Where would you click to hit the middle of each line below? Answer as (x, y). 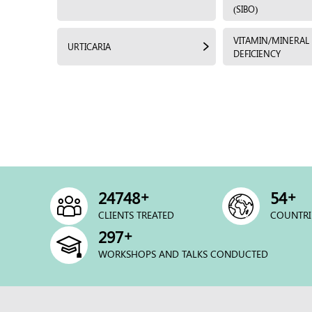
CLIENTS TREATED (136, 214)
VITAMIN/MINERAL (271, 40)
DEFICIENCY (257, 53)
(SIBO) (245, 8)
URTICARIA (89, 46)
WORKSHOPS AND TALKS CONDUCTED (183, 253)
